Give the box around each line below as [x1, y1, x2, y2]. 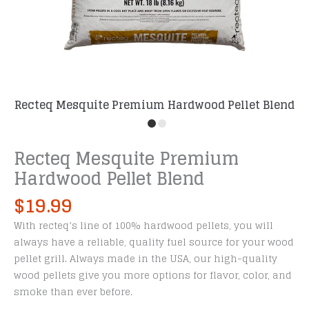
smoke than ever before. [14, 283, 132, 301]
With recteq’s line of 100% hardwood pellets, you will [14, 217, 273, 235]
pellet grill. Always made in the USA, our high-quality [14, 250, 277, 268]
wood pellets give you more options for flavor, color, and [14, 267, 292, 284]
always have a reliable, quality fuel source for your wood [14, 234, 294, 251]
